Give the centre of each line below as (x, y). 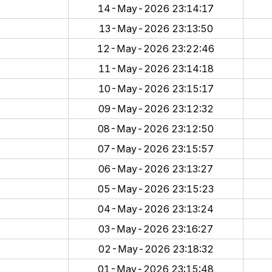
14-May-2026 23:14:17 (156, 8)
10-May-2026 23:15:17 (156, 89)
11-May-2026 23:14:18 (156, 69)
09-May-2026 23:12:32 (156, 109)
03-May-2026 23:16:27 (156, 229)
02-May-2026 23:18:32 (156, 249)
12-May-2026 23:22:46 (156, 49)
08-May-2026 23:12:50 (156, 129)
